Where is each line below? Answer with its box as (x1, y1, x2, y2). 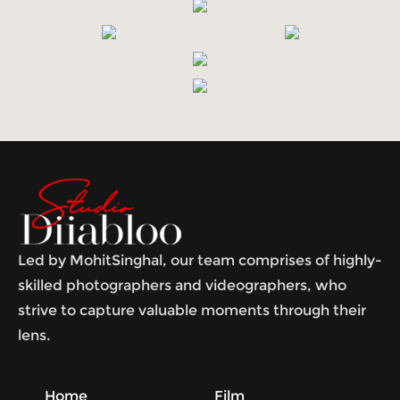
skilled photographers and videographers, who (18, 277, 346, 295)
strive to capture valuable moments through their (18, 302, 366, 320)
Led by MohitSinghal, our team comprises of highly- (18, 252, 382, 270)
